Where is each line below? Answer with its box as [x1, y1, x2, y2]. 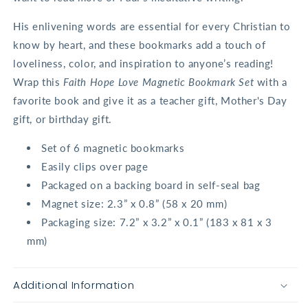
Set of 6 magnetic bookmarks [41, 142, 185, 155]
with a [256, 76, 287, 89]
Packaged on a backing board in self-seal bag [41, 179, 261, 192]
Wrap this [13, 76, 63, 89]
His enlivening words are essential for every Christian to [13, 20, 291, 33]
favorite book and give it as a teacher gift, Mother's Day [13, 94, 287, 107]
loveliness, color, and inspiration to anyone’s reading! [13, 57, 274, 70]
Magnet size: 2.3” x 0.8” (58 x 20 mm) [41, 197, 230, 210]
